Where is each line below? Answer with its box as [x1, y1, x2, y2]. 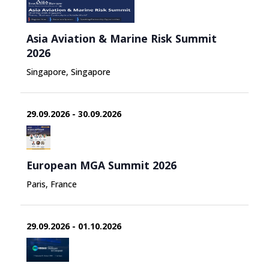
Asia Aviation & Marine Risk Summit [26, 31, 217, 46]
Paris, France [26, 178, 77, 190]
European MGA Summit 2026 [26, 157, 177, 172]
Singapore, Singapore [26, 65, 110, 77]
